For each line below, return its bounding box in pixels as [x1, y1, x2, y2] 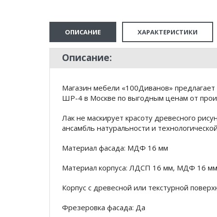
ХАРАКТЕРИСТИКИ [138, 28, 198, 36]
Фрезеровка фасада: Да [62, 202, 145, 212]
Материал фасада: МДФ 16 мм [62, 143, 168, 153]
